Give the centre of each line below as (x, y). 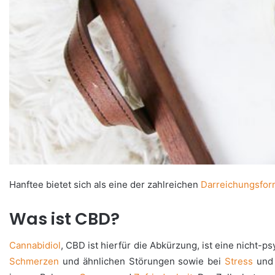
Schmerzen (34, 261)
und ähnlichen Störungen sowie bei (142, 261)
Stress (239, 261)
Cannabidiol (35, 246)
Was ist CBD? (64, 219)
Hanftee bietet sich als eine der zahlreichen (105, 184)
